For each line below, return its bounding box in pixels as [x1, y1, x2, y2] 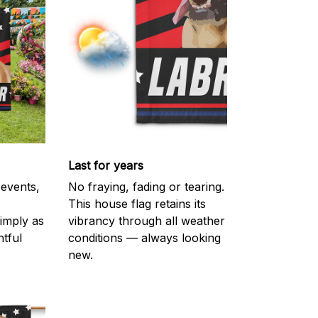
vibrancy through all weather [68, 214, 225, 229]
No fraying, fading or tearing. [68, 180, 224, 194]
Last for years [68, 158, 143, 172]
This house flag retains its [68, 197, 206, 212]
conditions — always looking [68, 231, 221, 246]
